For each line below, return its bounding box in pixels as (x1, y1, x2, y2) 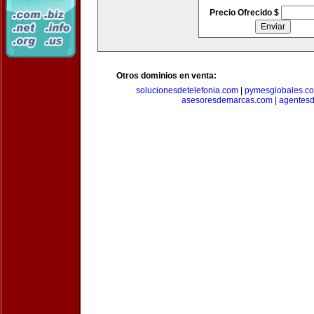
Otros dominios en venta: (116, 71, 217, 81)
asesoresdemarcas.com (182, 95, 273, 105)
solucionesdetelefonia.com (135, 86, 238, 95)
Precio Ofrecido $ (209, 8, 281, 18)
